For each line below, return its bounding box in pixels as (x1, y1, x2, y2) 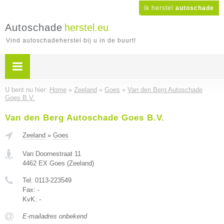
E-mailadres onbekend (22, 212, 87, 220)
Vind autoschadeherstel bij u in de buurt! (6, 37, 136, 44)
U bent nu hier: (5, 86, 49, 93)
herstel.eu (64, 22, 108, 33)
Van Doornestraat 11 (22, 150, 81, 157)
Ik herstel (144, 4, 175, 11)
